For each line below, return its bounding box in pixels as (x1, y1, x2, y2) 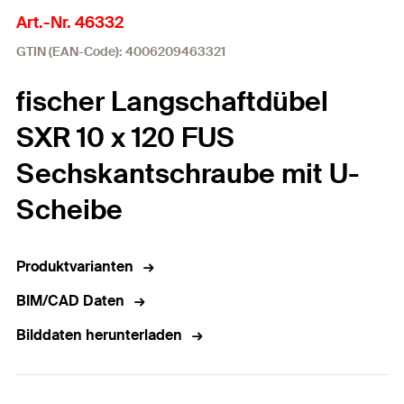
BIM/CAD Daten (16, 291, 124, 310)
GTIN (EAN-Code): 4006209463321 (16, 43, 225, 60)
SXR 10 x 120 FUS (16, 120, 234, 155)
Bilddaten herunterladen (16, 326, 182, 344)
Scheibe (16, 192, 123, 227)
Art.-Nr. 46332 (16, 12, 124, 33)
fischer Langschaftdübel (16, 84, 328, 119)
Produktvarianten (16, 257, 133, 276)
